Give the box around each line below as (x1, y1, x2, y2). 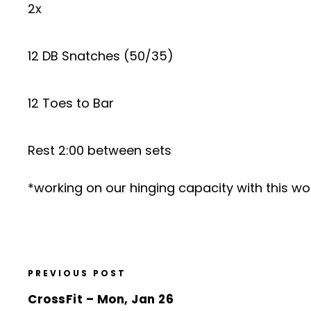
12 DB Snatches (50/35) (28, 47, 174, 65)
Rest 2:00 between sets (28, 142, 171, 159)
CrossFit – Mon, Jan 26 (28, 291, 174, 308)
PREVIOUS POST (28, 267, 126, 279)
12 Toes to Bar (28, 94, 114, 112)
